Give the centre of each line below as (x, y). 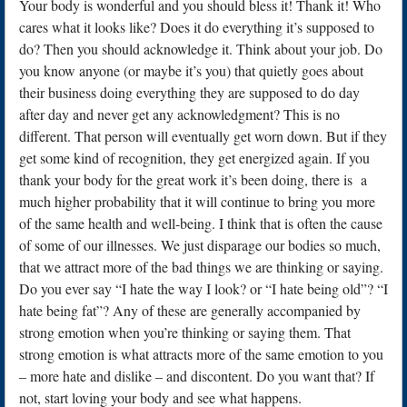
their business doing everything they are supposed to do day (189, 92)
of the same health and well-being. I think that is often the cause (201, 223)
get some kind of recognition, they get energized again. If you (194, 157)
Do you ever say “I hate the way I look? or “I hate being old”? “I (203, 288)
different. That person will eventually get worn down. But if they (203, 135)
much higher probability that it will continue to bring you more (197, 201)
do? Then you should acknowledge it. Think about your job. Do (201, 48)
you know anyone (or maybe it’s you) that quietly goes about (191, 70)
